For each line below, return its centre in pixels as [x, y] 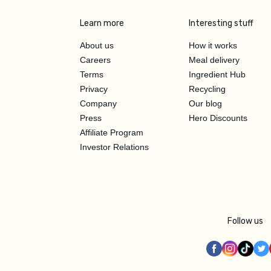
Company [98, 103]
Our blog [205, 103]
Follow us [246, 221]
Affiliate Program [112, 132]
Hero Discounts [218, 118]
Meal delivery [214, 60]
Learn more [102, 23]
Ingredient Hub [217, 74]
